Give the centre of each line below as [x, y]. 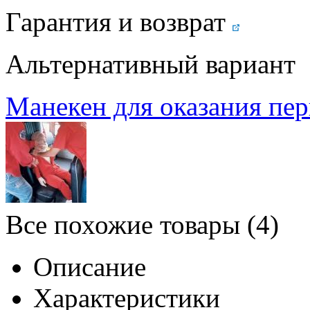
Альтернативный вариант [151, 64]
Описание [90, 266]
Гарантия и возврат [116, 21]
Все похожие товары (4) [142, 224]
